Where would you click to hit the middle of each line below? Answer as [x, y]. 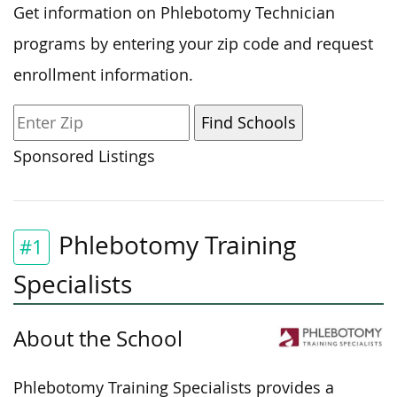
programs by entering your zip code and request [193, 43]
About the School [98, 338]
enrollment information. [103, 74]
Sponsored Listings [84, 156]
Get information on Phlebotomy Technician [174, 12]
